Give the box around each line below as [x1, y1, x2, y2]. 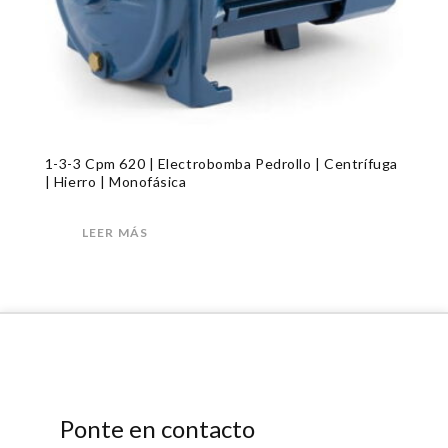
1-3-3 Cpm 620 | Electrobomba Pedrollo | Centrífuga [44, 154, 398, 172]
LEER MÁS [81, 224, 149, 240]
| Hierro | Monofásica [44, 172, 187, 190]
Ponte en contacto [60, 413, 255, 443]
